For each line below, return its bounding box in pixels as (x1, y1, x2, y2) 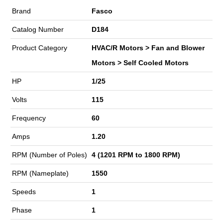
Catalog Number (12, 25, 64, 33)
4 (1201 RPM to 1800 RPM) (92, 150, 180, 159)
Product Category (12, 43, 67, 52)
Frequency (12, 113, 46, 122)
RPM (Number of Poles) (12, 150, 87, 159)
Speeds (12, 187, 36, 196)
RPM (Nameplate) (12, 169, 69, 177)
